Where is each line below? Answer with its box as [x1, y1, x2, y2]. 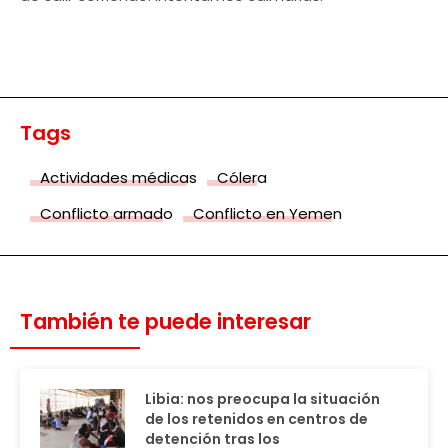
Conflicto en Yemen [193, 202, 342, 224]
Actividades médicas [40, 166, 197, 188]
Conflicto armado [40, 202, 173, 224]
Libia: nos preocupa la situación [145, 388, 380, 409]
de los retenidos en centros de [145, 408, 368, 429]
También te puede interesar [20, 306, 311, 336]
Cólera [217, 166, 267, 188]
